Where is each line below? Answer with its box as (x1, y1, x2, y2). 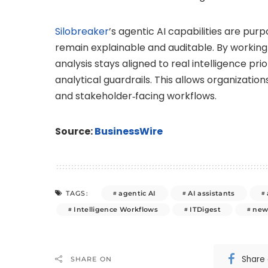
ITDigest (190, 205, 221, 214)
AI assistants (188, 188, 235, 197)
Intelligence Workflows (74, 205, 158, 214)
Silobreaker (55, 25, 109, 39)
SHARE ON (71, 255, 112, 264)
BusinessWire (95, 124, 163, 139)
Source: (55, 124, 95, 139)
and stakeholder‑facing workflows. (55, 89, 217, 103)
